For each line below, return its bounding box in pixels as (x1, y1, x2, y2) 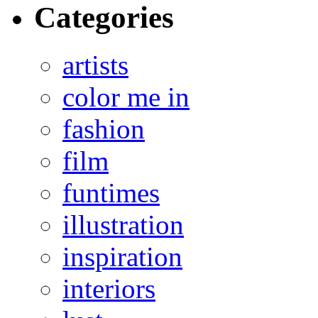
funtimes (62, 177, 160, 208)
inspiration (62, 241, 182, 272)
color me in (62, 81, 190, 112)
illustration (62, 209, 184, 240)
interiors (62, 273, 155, 304)
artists (62, 49, 128, 80)
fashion (62, 113, 145, 144)
